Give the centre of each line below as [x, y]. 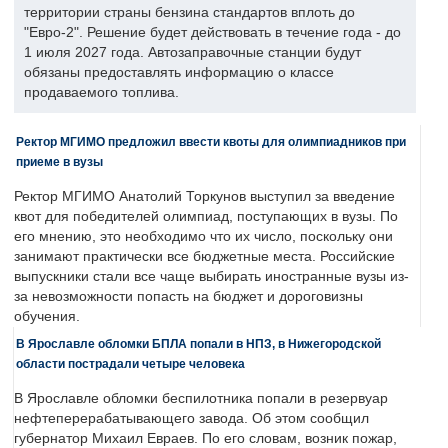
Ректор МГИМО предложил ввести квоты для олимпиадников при [211, 142]
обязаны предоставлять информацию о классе [179, 73]
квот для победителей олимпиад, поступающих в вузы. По [206, 217]
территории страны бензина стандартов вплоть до [189, 13]
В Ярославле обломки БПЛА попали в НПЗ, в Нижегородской [198, 344]
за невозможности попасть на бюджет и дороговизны [188, 297]
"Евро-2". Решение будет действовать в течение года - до [212, 33]
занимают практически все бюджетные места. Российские [204, 257]
